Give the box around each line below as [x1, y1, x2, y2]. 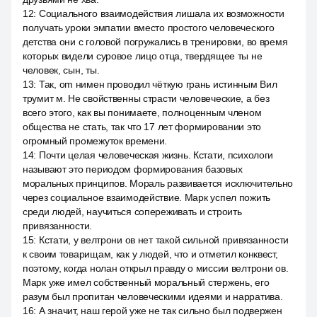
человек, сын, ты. [23, 64, 100, 76]
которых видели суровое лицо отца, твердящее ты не [23, 50, 263, 62]
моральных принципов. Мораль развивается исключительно [23, 178, 294, 189]
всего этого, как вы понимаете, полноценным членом [23, 107, 262, 118]
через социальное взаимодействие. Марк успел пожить [23, 192, 271, 203]
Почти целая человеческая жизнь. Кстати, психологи [38, 149, 274, 161]
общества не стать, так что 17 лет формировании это [23, 121, 262, 132]
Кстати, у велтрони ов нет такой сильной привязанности [38, 234, 289, 246]
